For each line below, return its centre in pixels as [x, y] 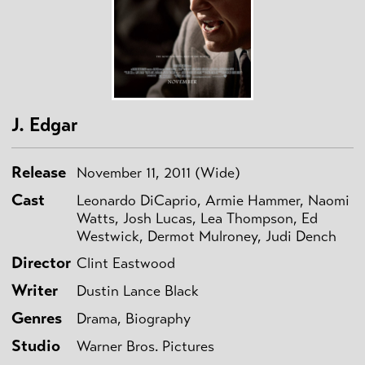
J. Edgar [45, 124]
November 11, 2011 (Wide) [158, 172]
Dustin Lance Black [138, 290]
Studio [36, 345]
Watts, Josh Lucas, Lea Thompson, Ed [197, 218]
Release [39, 172]
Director [41, 262]
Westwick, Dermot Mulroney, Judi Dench [207, 236]
